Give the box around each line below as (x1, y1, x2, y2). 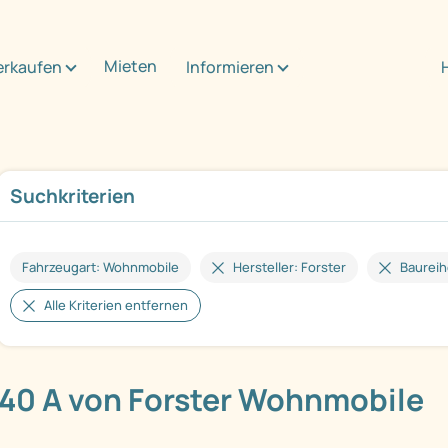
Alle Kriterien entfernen (44, 296, 188, 315)
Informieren (186, 55, 274, 78)
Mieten (104, 54, 157, 77)
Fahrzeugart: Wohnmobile (22, 258, 179, 277)
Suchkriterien (10, 183, 135, 210)
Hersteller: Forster (233, 258, 346, 277)
